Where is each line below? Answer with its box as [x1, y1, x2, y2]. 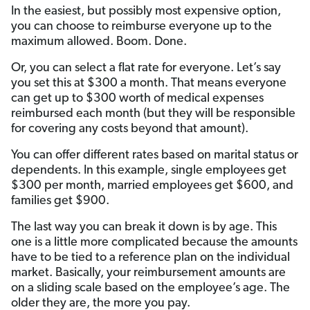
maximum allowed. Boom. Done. [11, 35, 187, 49]
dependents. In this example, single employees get [11, 164, 286, 178]
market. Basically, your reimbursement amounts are [11, 266, 286, 280]
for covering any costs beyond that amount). [11, 122, 254, 136]
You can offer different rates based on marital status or [11, 149, 298, 163]
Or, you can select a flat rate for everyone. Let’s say [11, 62, 281, 75]
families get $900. [11, 194, 109, 208]
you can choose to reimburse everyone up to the [11, 20, 272, 34]
